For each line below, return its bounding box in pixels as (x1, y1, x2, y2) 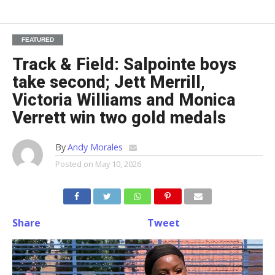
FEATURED (21, 36, 54, 44)
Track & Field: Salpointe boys (12, 55, 236, 75)
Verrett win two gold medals (12, 108, 226, 128)
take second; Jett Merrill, (12, 72, 205, 93)
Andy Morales (67, 141, 123, 153)
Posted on (55, 158, 93, 170)
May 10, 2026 (95, 158, 141, 170)
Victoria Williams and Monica (12, 90, 236, 110)
